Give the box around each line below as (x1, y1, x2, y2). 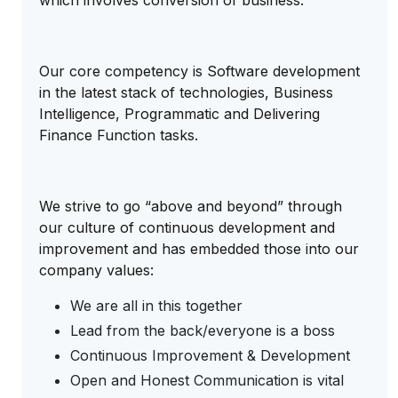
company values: (39, 261, 154, 279)
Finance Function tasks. (39, 126, 198, 144)
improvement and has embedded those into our (39, 240, 359, 258)
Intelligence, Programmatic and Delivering (39, 105, 320, 123)
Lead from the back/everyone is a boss (70, 322, 335, 339)
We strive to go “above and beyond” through (39, 197, 342, 215)
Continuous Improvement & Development (70, 346, 350, 364)
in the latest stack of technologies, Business (39, 84, 333, 101)
